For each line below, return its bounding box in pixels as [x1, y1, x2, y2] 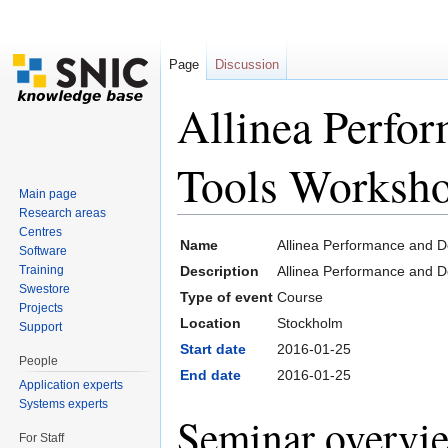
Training [19, 262, 65, 277]
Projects [19, 300, 64, 315]
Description [180, 263, 259, 280]
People [19, 353, 59, 368]
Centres [19, 224, 63, 239]
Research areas [19, 205, 107, 220]
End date [180, 367, 241, 384]
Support [19, 319, 63, 334]
